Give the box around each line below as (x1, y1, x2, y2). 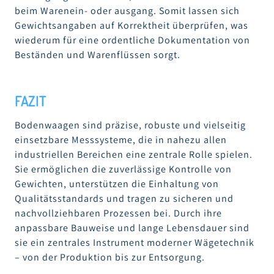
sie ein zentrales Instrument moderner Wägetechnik (15, 235, 254, 249)
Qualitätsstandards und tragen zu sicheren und (15, 191, 234, 205)
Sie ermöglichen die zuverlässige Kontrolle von (15, 162, 232, 176)
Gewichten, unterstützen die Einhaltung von (15, 177, 219, 190)
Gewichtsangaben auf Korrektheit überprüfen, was (15, 18, 248, 32)
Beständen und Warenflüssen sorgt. (15, 48, 180, 61)
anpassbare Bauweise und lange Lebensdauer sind (15, 221, 250, 234)
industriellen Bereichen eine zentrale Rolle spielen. (15, 147, 253, 161)
